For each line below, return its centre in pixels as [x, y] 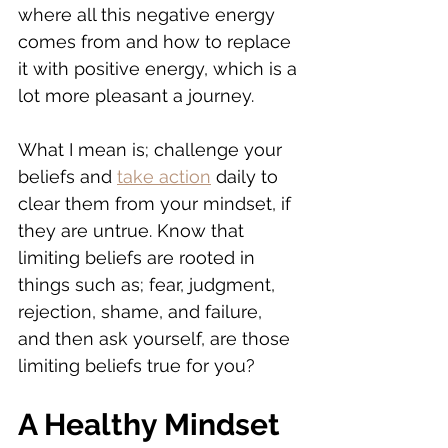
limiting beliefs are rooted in [139, 258]
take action [164, 177]
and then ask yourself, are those [156, 339]
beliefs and [67, 177]
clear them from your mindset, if [157, 204]
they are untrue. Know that [133, 231]
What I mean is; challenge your [152, 150]
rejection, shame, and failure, [142, 312]
